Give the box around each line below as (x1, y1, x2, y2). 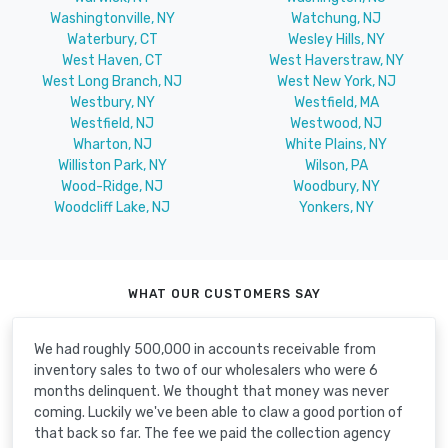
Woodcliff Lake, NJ (54, 198, 170, 216)
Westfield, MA (293, 93, 379, 111)
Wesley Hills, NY (287, 30, 385, 48)
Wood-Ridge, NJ (61, 177, 163, 195)
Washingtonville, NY (49, 9, 175, 27)
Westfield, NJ (70, 114, 154, 132)
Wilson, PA (304, 156, 368, 174)
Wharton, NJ (72, 135, 152, 153)
